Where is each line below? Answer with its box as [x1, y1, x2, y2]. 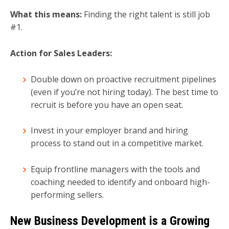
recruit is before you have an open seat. [31, 99, 183, 110]
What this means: [10, 9, 82, 20]
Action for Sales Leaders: [10, 47, 112, 59]
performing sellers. [31, 189, 104, 200]
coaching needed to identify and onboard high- [31, 176, 210, 188]
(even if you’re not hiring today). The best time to [31, 86, 218, 98]
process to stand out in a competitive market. [31, 138, 203, 149]
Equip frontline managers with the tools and [31, 163, 200, 175]
